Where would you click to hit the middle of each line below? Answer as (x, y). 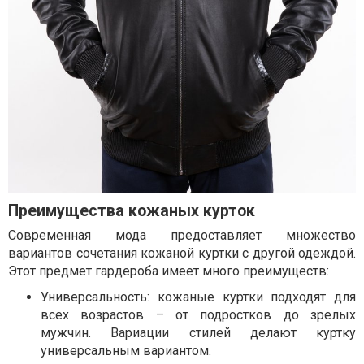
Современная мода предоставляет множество (182, 235)
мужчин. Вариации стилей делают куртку (198, 333)
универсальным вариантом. (126, 351)
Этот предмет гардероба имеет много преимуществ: (169, 271)
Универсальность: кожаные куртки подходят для (198, 297)
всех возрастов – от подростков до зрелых (198, 315)
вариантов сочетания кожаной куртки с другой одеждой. (182, 253)
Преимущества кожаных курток (132, 211)
